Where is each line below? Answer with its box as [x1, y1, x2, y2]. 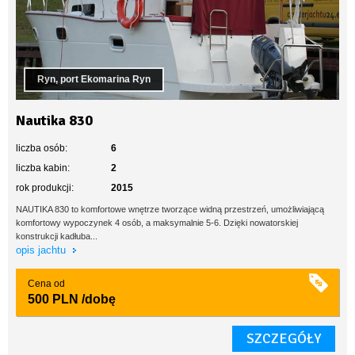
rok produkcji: [16, 182, 74, 193]
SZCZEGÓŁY [246, 330, 321, 347]
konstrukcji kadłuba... [16, 231, 97, 241]
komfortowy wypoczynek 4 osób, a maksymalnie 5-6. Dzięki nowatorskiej [16, 218, 298, 227]
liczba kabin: [16, 162, 70, 174]
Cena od [28, 278, 65, 289]
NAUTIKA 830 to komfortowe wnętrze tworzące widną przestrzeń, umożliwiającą [16, 204, 324, 214]
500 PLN [28, 292, 78, 306]
